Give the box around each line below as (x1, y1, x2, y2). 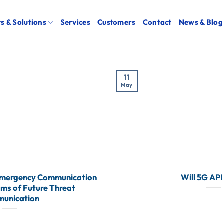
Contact (142, 17, 172, 27)
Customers (97, 17, 136, 27)
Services (60, 17, 90, 27)
